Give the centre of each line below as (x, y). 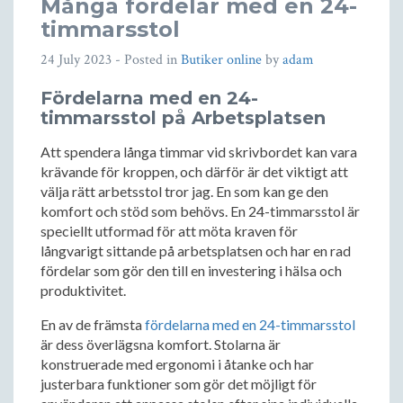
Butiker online (221, 60)
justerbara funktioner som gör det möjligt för (179, 384)
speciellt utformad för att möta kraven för (169, 231)
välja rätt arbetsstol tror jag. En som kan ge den (184, 191)
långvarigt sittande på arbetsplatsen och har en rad (196, 251)
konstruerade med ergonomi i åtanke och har (177, 364)
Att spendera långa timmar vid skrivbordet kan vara (199, 152)
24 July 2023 (76, 60)
